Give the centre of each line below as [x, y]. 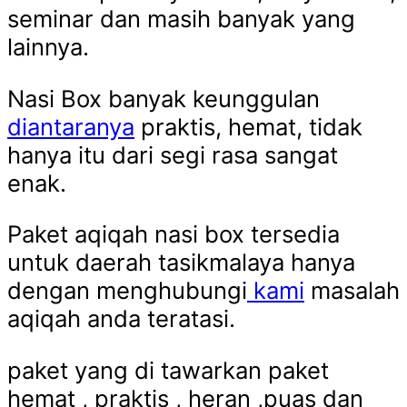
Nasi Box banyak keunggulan [164, 98]
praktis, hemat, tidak [248, 126]
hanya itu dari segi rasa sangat [173, 154]
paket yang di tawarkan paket [168, 370]
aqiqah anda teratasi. [121, 319]
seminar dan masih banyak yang [181, 18]
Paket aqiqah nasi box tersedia [174, 234]
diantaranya [71, 126]
